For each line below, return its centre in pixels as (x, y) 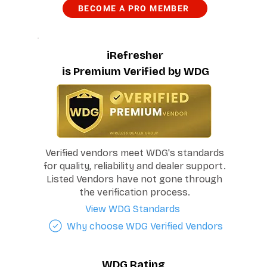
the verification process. (134, 192)
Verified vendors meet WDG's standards (134, 153)
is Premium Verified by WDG (135, 72)
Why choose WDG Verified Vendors (145, 226)
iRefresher (135, 55)
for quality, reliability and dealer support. (134, 166)
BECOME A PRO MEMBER (134, 8)
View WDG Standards (132, 209)
